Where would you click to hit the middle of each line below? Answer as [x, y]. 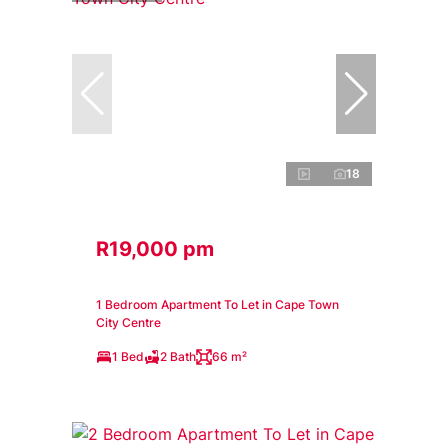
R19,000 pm [155, 248]
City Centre [128, 322]
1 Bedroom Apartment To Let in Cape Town [217, 304]
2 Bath [178, 356]
